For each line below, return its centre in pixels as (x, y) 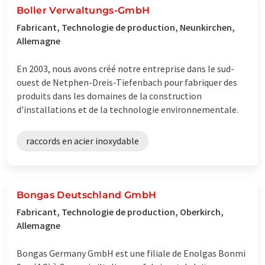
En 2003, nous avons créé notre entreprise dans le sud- (125, 68)
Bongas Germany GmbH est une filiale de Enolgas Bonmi (131, 253)
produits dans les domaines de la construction (109, 96)
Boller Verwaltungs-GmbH (83, 10)
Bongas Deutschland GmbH (87, 195)
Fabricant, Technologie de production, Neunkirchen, (126, 27)
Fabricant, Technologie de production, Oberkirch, (120, 211)
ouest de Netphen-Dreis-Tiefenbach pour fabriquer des (127, 82)
